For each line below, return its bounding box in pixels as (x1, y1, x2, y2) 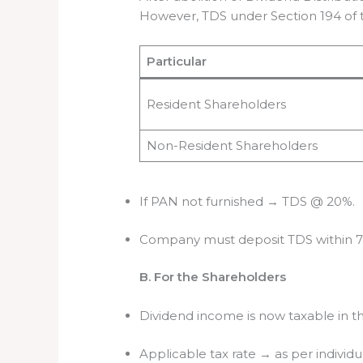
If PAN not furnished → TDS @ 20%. (139, 194, 356, 210)
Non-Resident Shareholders (146, 137, 318, 153)
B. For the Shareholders (139, 269, 287, 285)
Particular (146, 53, 207, 69)
